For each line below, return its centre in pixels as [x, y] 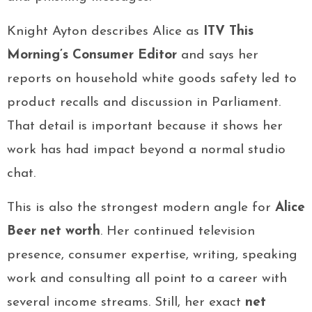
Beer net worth [54, 232]
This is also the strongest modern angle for [141, 208]
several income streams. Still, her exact [126, 303]
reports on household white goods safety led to [152, 79]
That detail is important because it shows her [145, 127]
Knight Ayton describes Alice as [105, 32]
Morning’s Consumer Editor [92, 56]
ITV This [228, 32]
